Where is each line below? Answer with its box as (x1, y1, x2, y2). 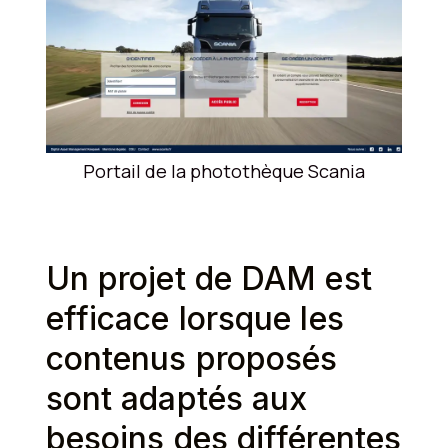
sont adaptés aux (45, 379, 308, 419)
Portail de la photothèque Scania (83, 159, 365, 184)
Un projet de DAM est (45, 259, 372, 299)
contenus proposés (45, 339, 338, 379)
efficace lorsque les (45, 299, 344, 339)
